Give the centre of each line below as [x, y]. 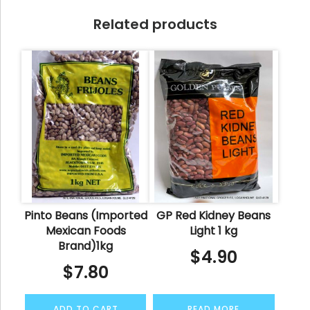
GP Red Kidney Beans [214, 215]
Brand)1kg [86, 246]
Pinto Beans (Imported [85, 215]
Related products [155, 24]
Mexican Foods [85, 230]
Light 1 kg [214, 230]
